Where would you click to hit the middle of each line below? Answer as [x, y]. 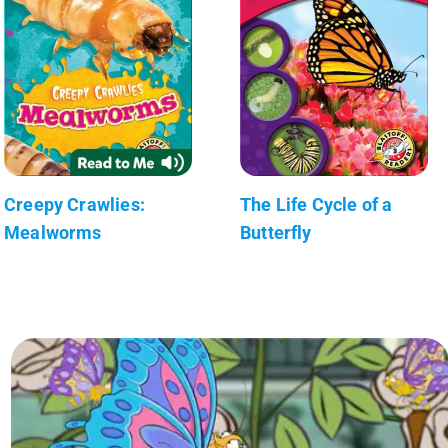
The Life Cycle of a [316, 204]
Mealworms [53, 232]
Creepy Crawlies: [74, 204]
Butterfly [276, 232]
